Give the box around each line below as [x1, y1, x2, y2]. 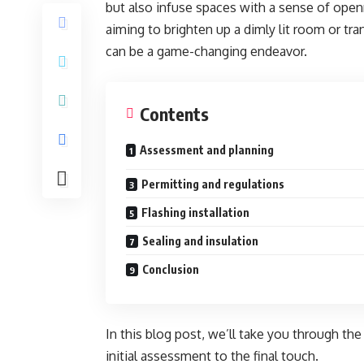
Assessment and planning [140, 143, 274, 157]
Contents [140, 102, 209, 125]
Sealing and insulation [142, 234, 258, 248]
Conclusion [142, 262, 199, 276]
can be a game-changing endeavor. [106, 43, 310, 59]
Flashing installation [141, 206, 249, 219]
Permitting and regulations [141, 177, 284, 191]
